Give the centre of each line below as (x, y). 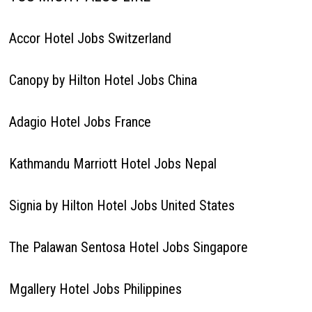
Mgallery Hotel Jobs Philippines (95, 289)
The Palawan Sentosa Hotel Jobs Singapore (128, 247)
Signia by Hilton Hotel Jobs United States (122, 205)
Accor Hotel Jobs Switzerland (90, 38)
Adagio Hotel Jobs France (80, 122)
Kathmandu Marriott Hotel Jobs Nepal (112, 164)
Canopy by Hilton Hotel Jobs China (103, 80)
